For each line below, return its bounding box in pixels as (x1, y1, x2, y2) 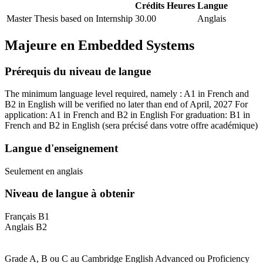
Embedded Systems (75, 37, 194, 53)
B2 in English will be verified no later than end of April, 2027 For (5, 99, 248, 110)
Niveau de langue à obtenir (5, 187, 134, 200)
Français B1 (5, 211, 49, 222)
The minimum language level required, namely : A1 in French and (5, 89, 249, 99)
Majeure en (5, 37, 75, 53)
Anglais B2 (5, 222, 47, 232)
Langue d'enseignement (5, 141, 118, 154)
